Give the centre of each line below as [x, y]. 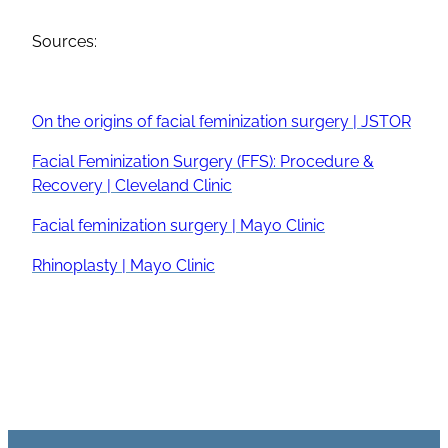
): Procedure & [321, 161]
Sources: [64, 41]
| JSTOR [380, 121]
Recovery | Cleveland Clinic [132, 185]
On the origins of [94, 121]
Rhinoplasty [75, 265]
